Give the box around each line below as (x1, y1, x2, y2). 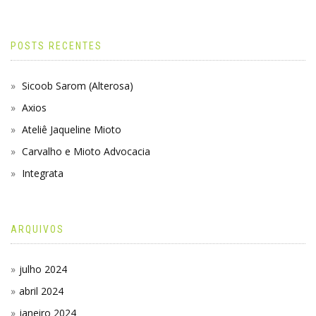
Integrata (22, 166, 63, 180)
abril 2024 (19, 284, 63, 298)
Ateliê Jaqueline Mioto (22, 122, 121, 136)
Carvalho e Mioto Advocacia (22, 144, 150, 158)
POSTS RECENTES (11, 39, 102, 51)
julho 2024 (19, 262, 67, 276)
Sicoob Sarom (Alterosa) (22, 78, 133, 92)
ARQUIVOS (11, 223, 64, 235)
